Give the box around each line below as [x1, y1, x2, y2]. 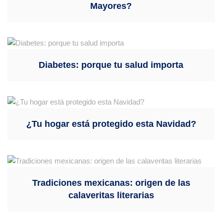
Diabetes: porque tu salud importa [39, 59, 183, 70]
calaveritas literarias [68, 190, 154, 200]
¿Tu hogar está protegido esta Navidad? [26, 118, 196, 129]
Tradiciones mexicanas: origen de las [32, 177, 190, 188]
